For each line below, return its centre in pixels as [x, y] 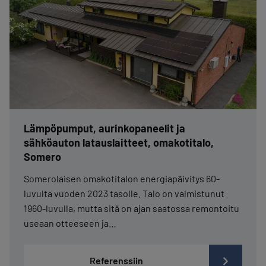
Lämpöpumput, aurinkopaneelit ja [104, 128]
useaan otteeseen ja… [70, 223]
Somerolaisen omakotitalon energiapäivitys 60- [122, 178]
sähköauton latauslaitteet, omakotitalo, [119, 142]
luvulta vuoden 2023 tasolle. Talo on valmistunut [124, 193]
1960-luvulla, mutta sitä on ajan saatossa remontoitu [132, 208]
